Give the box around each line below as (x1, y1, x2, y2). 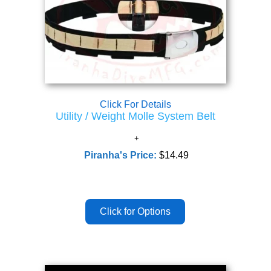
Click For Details (99, 99, 171, 109)
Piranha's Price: (84, 150, 160, 160)
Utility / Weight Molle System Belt (55, 110, 215, 122)
